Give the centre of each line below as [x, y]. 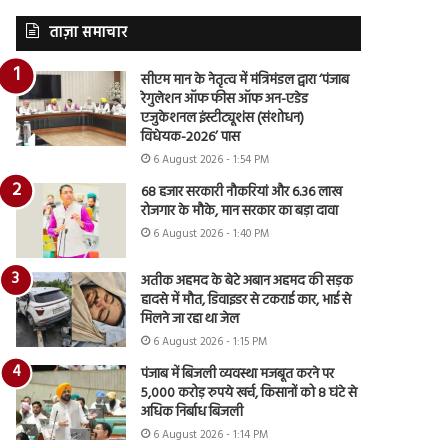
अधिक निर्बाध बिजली [192, 412]
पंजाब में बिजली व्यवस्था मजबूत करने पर [238, 374]
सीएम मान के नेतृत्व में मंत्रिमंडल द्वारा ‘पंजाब [245, 80]
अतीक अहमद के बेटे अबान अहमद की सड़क [247, 281]
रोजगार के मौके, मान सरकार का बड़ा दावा [240, 211]
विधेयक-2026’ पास [191, 137]
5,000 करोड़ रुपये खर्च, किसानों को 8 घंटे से [249, 393]
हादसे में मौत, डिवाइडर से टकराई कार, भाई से [246, 300]
